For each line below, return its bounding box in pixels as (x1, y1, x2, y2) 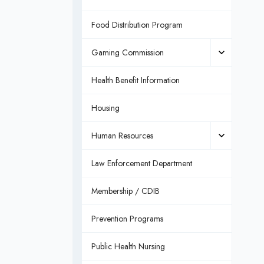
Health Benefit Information (91, 74, 180, 86)
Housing (91, 102, 120, 114)
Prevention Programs (91, 213, 163, 225)
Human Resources (91, 130, 153, 141)
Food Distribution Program (91, 19, 183, 31)
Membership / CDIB (91, 185, 160, 197)
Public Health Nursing (91, 240, 165, 252)
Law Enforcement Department (91, 157, 192, 169)
